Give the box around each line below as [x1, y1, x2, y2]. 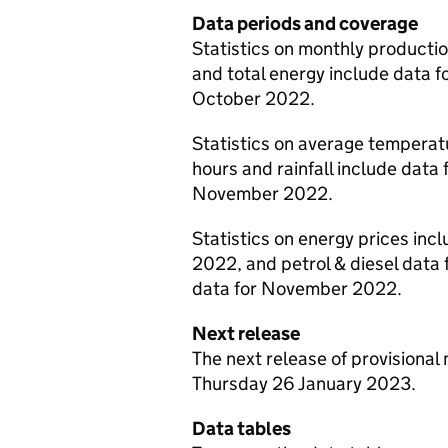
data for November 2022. [192, 277, 402, 300]
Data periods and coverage [192, 12, 418, 35]
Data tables [192, 417, 291, 440]
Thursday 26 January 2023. [192, 372, 416, 395]
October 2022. [192, 87, 315, 110]
